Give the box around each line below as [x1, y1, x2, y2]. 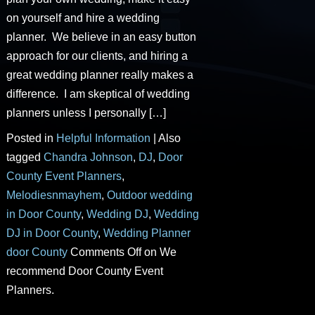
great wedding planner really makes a [6, 68, 193, 81]
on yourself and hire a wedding [6, 11, 160, 24]
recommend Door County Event [6, 264, 163, 277]
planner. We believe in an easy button [6, 30, 196, 43]
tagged [6, 150, 44, 163]
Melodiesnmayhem [6, 188, 101, 201]
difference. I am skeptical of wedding [6, 87, 190, 100]
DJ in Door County [6, 226, 98, 239]
